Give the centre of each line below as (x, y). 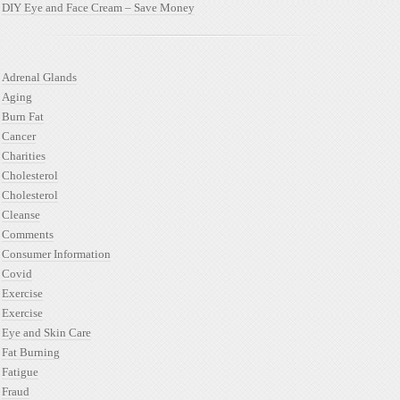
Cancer (19, 136)
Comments (28, 234)
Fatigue (20, 372)
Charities (24, 156)
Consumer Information (56, 254)
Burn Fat (23, 117)
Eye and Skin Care (46, 333)
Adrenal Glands (39, 77)
